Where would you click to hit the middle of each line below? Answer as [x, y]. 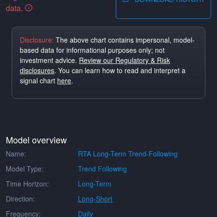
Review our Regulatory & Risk [124, 60]
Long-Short [95, 199]
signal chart [39, 80]
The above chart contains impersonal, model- [124, 40]
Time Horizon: [27, 184]
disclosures [37, 70]
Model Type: [25, 169]
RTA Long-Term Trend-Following [128, 154]
